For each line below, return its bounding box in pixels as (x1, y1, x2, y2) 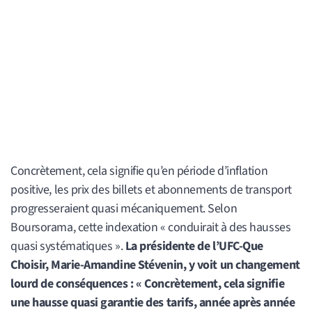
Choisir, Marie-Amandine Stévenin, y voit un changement (10, 256, 300, 274)
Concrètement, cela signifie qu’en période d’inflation (10, 162, 268, 180)
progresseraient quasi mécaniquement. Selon (10, 199, 237, 217)
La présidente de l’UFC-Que (123, 237, 263, 255)
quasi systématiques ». (10, 237, 123, 255)
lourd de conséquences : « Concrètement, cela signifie (10, 274, 285, 292)
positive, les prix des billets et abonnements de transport (10, 180, 292, 198)
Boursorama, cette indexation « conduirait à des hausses (10, 218, 291, 236)
